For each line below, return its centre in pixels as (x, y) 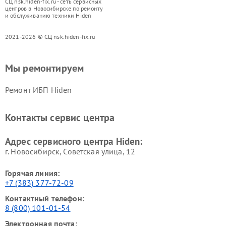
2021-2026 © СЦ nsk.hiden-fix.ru (50, 36)
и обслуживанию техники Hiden (48, 15)
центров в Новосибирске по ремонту (54, 8)
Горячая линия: (33, 173)
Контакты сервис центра (60, 117)
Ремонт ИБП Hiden (39, 90)
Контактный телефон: (45, 198)
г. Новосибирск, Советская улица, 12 (70, 151)
